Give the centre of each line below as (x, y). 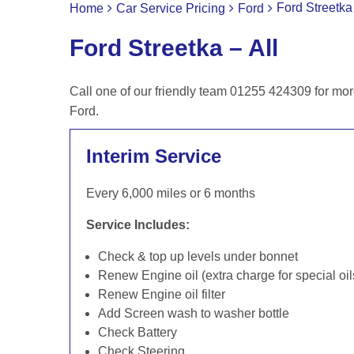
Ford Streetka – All (174, 48)
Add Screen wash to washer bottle (194, 313)
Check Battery (137, 332)
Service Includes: (138, 225)
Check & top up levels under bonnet (198, 256)
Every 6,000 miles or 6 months (171, 193)
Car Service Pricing (171, 8)
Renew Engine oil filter (162, 294)
